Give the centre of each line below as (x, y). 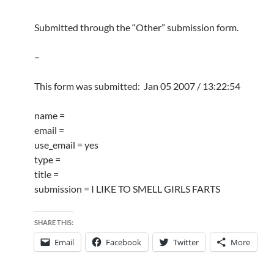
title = (46, 174)
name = (50, 115)
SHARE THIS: (54, 222)
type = (47, 159)
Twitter (186, 242)
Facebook (124, 242)
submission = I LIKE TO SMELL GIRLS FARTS (127, 189)
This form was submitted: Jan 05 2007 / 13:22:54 (137, 86)
